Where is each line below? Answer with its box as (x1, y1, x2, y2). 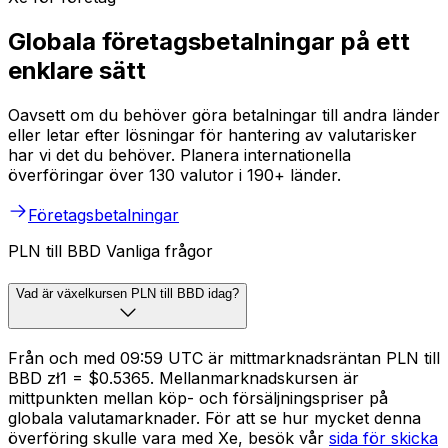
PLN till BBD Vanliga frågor (8, 241, 213, 262)
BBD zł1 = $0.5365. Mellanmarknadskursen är (8, 367, 359, 388)
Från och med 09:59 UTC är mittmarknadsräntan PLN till (8, 347, 440, 368)
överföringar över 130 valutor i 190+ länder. (8, 165, 341, 186)
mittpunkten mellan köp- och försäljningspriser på (8, 387, 388, 408)
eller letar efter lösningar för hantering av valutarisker (8, 125, 417, 146)
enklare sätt (8, 56, 146, 86)
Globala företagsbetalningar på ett (8, 27, 410, 57)
